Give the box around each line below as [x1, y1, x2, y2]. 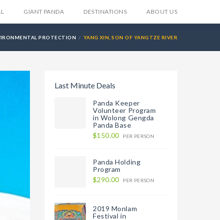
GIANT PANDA [24, 8, 64, 15]
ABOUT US [146, 8, 177, 15]
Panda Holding [93, 158, 141, 166]
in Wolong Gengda [93, 113, 154, 122]
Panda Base [93, 121, 132, 129]
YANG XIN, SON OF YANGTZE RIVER [83, 34, 177, 40]
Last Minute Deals [55, 81, 115, 90]
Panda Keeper [93, 99, 140, 107]
